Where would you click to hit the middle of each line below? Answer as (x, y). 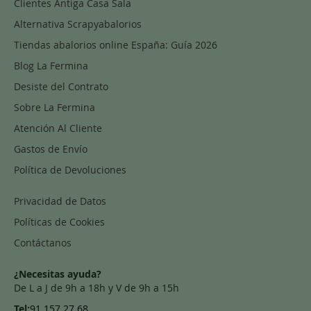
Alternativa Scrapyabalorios (78, 24)
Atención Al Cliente (58, 128)
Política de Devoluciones (70, 170)
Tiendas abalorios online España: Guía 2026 (116, 45)
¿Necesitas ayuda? (58, 274)
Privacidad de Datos (60, 201)
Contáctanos (43, 243)
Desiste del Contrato (61, 87)
